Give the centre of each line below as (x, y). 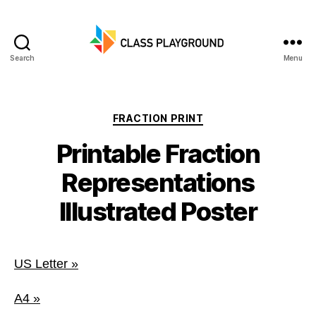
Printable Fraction (158, 153)
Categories (189, 115)
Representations (158, 182)
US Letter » (46, 263)
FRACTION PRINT (158, 118)
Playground (191, 84)
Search (22, 58)
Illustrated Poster (158, 211)
